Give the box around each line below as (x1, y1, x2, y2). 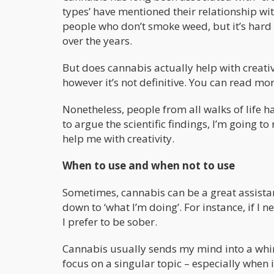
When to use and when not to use (62, 158, 235, 172)
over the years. (62, 33, 132, 48)
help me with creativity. (62, 131, 174, 146)
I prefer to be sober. (62, 214, 157, 229)
